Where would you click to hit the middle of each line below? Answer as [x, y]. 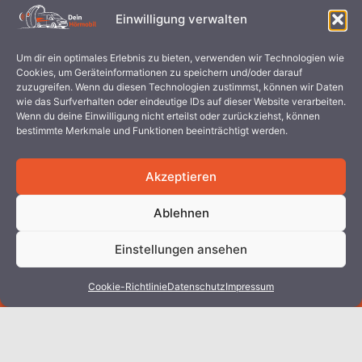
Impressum [250, 286]
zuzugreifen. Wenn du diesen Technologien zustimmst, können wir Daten [180, 87]
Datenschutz [196, 286]
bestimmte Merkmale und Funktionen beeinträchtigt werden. [152, 130]
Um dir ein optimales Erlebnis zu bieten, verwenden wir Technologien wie [180, 58]
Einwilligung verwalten [181, 19]
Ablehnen [181, 213]
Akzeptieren [181, 176]
